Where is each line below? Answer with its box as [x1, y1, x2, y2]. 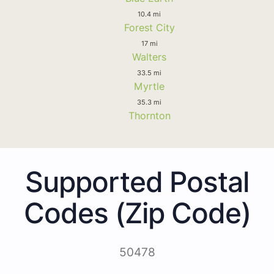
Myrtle [134, 80, 165, 92]
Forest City [124, 21, 175, 34]
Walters [132, 50, 166, 63]
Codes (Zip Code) [23, 195, 251, 230]
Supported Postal [25, 164, 249, 199]
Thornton [128, 109, 171, 122]
